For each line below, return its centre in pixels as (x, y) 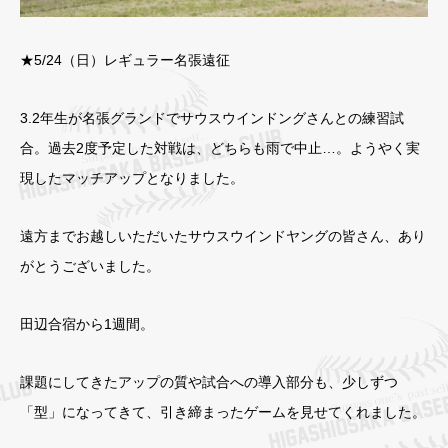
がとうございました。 (90, 266)
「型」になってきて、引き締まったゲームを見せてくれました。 (223, 412)
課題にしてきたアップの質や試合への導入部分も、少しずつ (209, 382)
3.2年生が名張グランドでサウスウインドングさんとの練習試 (212, 118)
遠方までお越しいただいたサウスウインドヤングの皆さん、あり (223, 236)
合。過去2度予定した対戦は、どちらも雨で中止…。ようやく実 (220, 148)
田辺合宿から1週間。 (87, 324)
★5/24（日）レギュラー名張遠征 (125, 60)
